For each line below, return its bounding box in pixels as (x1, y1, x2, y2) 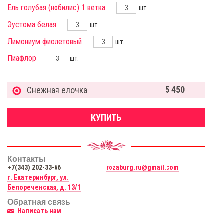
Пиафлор (7, 54, 36, 63)
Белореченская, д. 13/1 (7, 183, 81, 192)
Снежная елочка (27, 85, 87, 95)
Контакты (7, 153, 46, 165)
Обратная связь (7, 196, 70, 208)
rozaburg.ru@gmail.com (106, 164, 179, 172)
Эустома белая (7, 20, 56, 29)
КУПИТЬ (91, 112, 121, 123)
